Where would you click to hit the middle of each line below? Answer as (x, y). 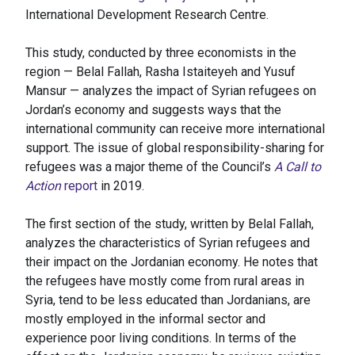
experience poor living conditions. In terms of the (161, 338)
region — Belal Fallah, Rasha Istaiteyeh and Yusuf (160, 72)
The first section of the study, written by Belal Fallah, (170, 224)
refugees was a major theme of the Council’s (150, 167)
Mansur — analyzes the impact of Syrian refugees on (171, 91)
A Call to (298, 167)
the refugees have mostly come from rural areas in (165, 281)
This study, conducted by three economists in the (161, 53)
